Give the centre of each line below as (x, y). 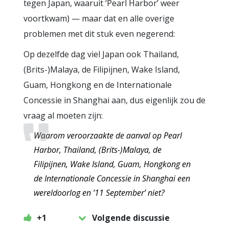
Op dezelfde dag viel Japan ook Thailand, (101, 54)
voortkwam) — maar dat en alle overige (99, 19)
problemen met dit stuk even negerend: (99, 34)
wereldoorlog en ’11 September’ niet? (99, 193)
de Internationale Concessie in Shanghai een (112, 179)
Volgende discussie (131, 218)
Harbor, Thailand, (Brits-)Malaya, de (98, 150)
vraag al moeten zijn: (63, 116)
